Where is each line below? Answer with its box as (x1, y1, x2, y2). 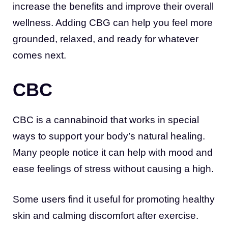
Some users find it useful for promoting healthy (13, 194, 215, 205)
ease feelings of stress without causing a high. (13, 163, 214, 174)
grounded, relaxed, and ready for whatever (13, 34, 198, 45)
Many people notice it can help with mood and (13, 147, 213, 158)
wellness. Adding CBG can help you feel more (13, 17, 213, 28)
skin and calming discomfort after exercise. (13, 210, 198, 221)
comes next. (13, 50, 66, 61)
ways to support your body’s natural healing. (13, 130, 205, 141)
